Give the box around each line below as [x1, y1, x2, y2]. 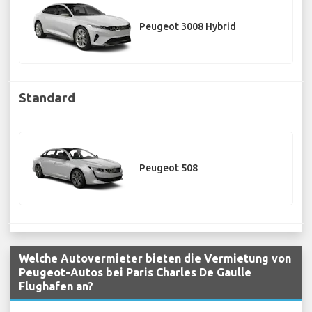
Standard [19, 90, 75, 104]
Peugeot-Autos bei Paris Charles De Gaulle [19, 266, 251, 279]
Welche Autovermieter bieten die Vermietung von [19, 252, 291, 265]
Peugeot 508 [139, 162, 198, 174]
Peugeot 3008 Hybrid [139, 21, 236, 33]
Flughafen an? [19, 280, 93, 293]
